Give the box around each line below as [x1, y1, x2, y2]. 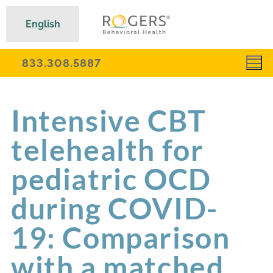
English [26, 18, 60, 30]
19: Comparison [11, 219, 230, 255]
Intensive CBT [11, 102, 207, 138]
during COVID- [11, 190, 218, 225]
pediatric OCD [11, 161, 211, 196]
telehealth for [11, 132, 204, 167]
